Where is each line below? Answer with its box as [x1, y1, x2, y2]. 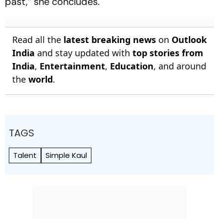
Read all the [12, 33, 64, 45]
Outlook [172, 33, 207, 45]
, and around [153, 60, 206, 72]
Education [110, 60, 153, 72]
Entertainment [40, 60, 105, 72]
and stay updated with [35, 46, 132, 59]
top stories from [132, 46, 203, 59]
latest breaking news [64, 33, 156, 45]
